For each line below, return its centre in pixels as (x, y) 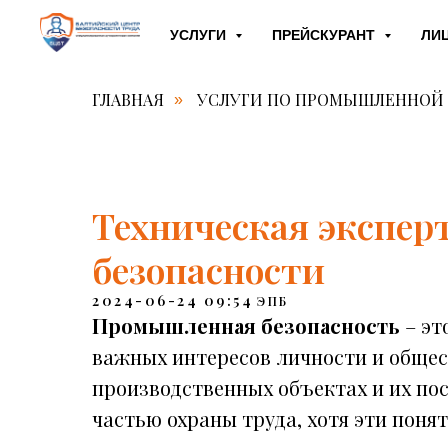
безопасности (208, 269)
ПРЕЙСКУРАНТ (325, 35)
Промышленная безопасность (246, 325)
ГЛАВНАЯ (128, 99)
